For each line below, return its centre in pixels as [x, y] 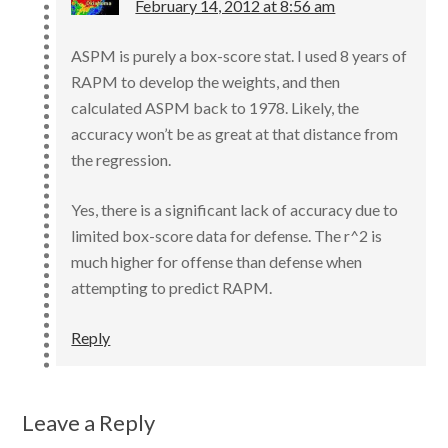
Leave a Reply [89, 422]
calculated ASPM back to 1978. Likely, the [215, 107]
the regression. [121, 159]
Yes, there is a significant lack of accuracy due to [235, 209]
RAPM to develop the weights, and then [206, 81]
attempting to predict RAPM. [172, 287]
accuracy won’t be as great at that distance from [235, 133]
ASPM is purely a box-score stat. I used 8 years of [239, 55]
